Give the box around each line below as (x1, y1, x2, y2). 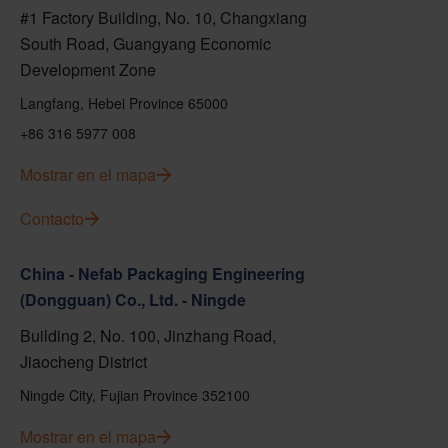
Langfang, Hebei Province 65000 (20, 93, 228, 113)
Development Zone (20, 58, 156, 81)
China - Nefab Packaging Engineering (20, 262, 305, 285)
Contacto (20, 207, 84, 230)
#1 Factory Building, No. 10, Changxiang (20, 6, 307, 29)
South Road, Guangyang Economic (20, 32, 271, 55)
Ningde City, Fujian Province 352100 (20, 385, 250, 405)
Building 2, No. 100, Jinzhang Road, (20, 324, 276, 347)
